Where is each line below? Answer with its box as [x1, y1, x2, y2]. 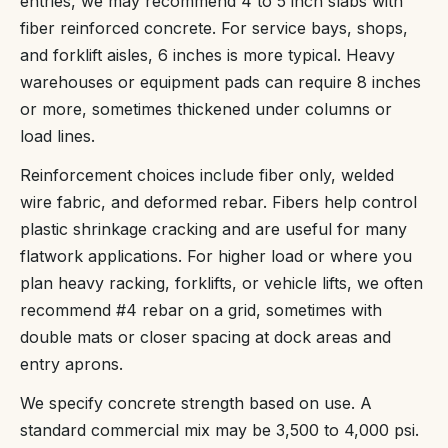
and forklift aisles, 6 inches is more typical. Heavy [20, 44, 395, 65]
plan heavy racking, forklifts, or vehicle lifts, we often [20, 272, 423, 293]
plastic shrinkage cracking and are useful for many [20, 218, 407, 239]
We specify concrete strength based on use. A [20, 392, 372, 413]
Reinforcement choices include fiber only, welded [20, 164, 394, 185]
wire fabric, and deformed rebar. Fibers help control [20, 191, 417, 212]
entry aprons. [20, 353, 123, 374]
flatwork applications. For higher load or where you [20, 245, 412, 266]
